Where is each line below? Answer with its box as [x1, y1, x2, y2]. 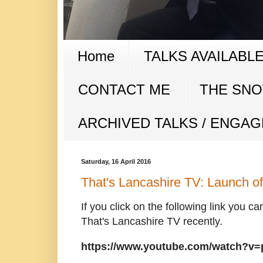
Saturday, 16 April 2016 [80, 158, 151, 166]
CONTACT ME [77, 82, 170, 98]
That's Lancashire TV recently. [80, 215, 222, 228]
